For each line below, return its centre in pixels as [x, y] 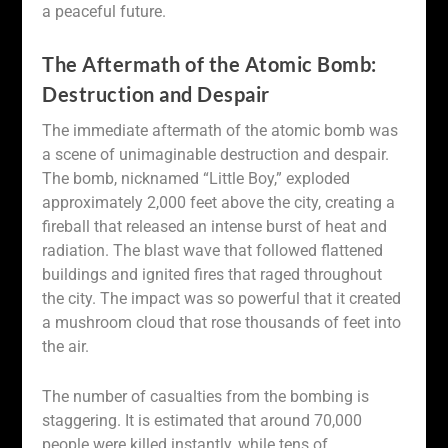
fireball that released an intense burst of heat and [215, 227]
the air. [66, 347]
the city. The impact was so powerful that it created [222, 299]
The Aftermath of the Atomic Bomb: [209, 64]
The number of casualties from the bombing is [206, 396]
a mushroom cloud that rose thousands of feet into [222, 323]
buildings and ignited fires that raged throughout [212, 275]
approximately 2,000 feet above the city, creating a [219, 203]
